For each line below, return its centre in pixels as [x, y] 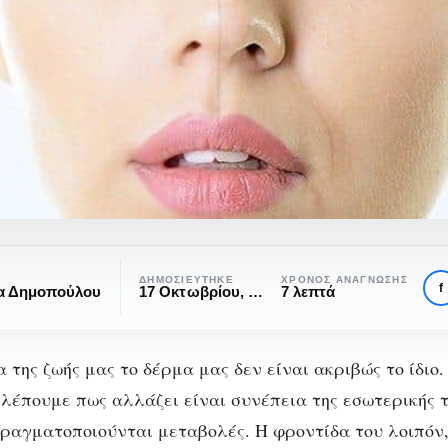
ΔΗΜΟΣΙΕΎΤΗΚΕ [186, 280]
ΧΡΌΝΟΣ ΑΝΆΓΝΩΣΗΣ [344, 280]
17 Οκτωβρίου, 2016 [256, 292]
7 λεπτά [308, 292]
